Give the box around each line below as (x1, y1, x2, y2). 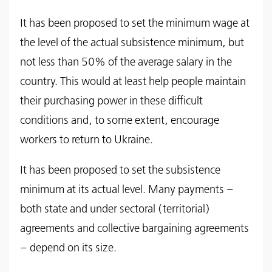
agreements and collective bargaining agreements (20, 223, 249, 234)
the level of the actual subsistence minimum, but (20, 37, 244, 49)
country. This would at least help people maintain (20, 76, 246, 87)
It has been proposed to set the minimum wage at (20, 18, 250, 29)
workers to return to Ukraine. (20, 134, 153, 146)
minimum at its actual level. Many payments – (20, 184, 234, 195)
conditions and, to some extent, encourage (20, 115, 219, 126)
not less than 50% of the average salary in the (20, 56, 232, 68)
